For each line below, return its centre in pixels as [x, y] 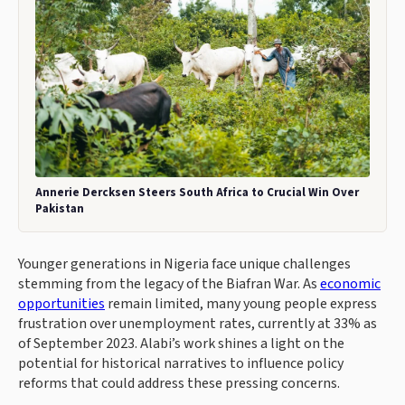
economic [350, 284]
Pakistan [60, 209]
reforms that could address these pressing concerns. [179, 384]
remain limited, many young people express [241, 304]
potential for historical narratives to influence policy [181, 364]
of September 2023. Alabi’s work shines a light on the [181, 344]
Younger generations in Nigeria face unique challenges [184, 264]
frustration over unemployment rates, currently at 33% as [198, 324]
